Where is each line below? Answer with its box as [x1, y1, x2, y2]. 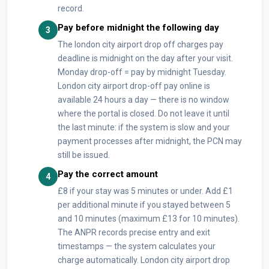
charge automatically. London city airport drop [58, 255, 230, 265]
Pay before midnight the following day [58, 22, 219, 33]
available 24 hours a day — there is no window [58, 95, 229, 104]
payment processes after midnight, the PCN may [58, 136, 242, 146]
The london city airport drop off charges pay [58, 40, 223, 49]
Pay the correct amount [58, 169, 158, 180]
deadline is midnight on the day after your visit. [58, 53, 233, 63]
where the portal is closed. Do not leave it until [58, 109, 229, 118]
